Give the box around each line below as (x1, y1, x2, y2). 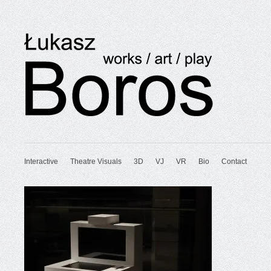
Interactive (24, 157, 59, 166)
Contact (221, 157, 247, 166)
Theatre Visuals (70, 157, 122, 166)
